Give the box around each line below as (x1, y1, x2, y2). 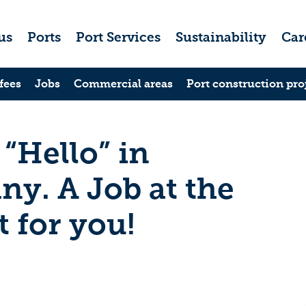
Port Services (76, 29, 161, 45)
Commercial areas (74, 77, 173, 90)
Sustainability (176, 29, 267, 45)
